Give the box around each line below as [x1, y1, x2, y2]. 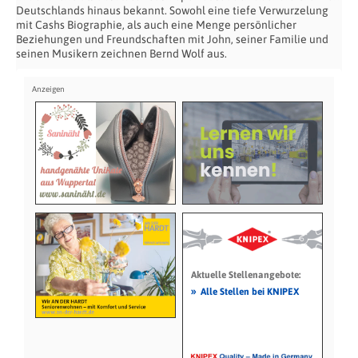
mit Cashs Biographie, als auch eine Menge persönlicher [16, 18, 296, 31]
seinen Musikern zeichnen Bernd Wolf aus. [16, 47, 227, 60]
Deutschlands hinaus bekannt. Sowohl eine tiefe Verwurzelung [16, 4, 328, 17]
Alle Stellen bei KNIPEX [200, 285, 299, 297]
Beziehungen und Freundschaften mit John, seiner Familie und [16, 33, 328, 46]
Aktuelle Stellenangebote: [190, 268, 300, 280]
